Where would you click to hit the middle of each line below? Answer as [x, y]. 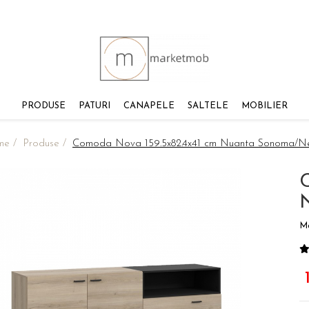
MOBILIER [265, 106]
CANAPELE [149, 106]
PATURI [94, 106]
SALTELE [208, 106]
